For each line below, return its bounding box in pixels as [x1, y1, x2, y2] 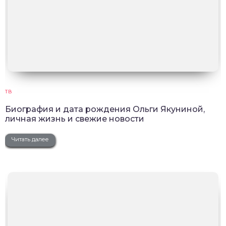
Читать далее [12, 135, 49, 143]
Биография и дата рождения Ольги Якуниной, [5, 104, 205, 114]
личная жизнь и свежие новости [5, 114, 144, 124]
